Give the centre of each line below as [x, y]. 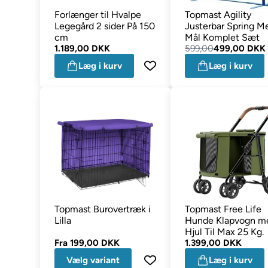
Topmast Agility [218, 15]
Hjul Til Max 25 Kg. [225, 232]
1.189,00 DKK [83, 49]
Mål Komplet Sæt [223, 38]
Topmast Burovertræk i [103, 209]
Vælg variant [93, 261]
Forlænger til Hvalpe [98, 15]
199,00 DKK [95, 243]
